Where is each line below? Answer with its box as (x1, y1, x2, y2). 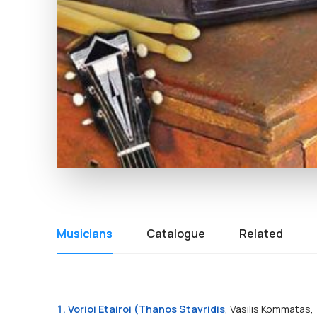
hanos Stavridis (146, 302, 225, 316)
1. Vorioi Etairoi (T (57, 302, 146, 316)
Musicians (57, 226, 113, 241)
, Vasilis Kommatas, (225, 302, 313, 316)
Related (239, 226, 283, 241)
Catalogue (146, 226, 205, 241)
